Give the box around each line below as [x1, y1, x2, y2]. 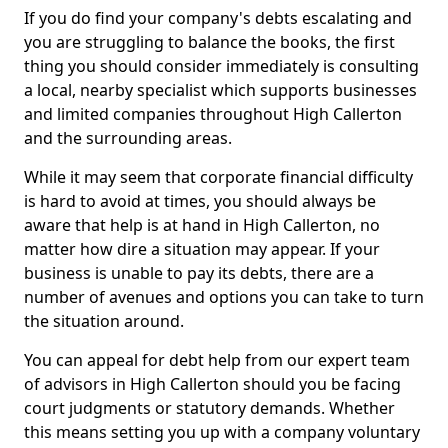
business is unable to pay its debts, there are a [24, 262, 374, 284]
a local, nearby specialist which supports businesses [24, 79, 417, 101]
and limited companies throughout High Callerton [24, 103, 402, 125]
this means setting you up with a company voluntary [24, 421, 420, 443]
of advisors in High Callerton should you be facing [24, 373, 401, 395]
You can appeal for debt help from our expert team [24, 349, 410, 371]
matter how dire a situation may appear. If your [24, 238, 380, 260]
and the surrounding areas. [24, 127, 232, 149]
